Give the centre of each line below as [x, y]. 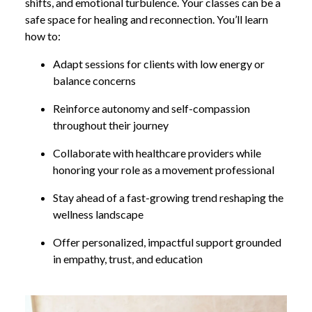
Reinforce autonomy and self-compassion [151, 108]
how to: [43, 36]
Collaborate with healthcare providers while [157, 153]
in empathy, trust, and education [128, 258]
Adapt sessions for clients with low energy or [159, 63]
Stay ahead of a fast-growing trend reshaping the [168, 197]
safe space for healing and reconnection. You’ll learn [147, 19]
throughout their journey [111, 125]
